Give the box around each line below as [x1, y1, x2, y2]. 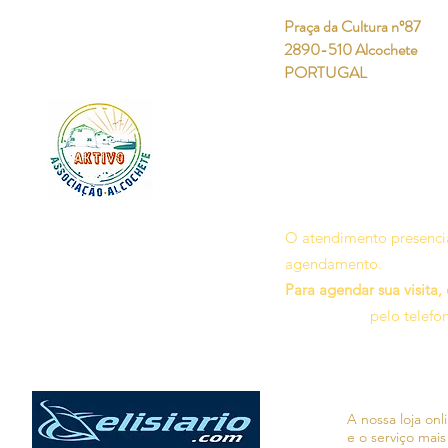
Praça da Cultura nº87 [284, 15, 421, 39]
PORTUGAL [284, 61, 367, 85]
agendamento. [285, 254, 382, 274]
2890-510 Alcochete [284, 38, 417, 62]
